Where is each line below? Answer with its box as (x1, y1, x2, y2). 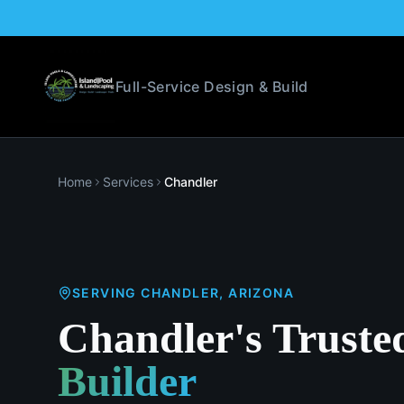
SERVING (72, 285, 142, 300)
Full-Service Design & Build (115, 78, 308, 96)
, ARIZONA (219, 285, 295, 300)
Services (103, 174, 153, 189)
